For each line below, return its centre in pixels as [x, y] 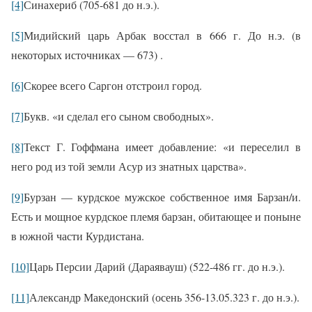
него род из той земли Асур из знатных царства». [129, 166]
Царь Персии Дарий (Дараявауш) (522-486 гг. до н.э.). [157, 267]
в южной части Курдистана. [78, 236]
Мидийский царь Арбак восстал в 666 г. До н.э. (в [162, 36]
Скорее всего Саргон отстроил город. [113, 86]
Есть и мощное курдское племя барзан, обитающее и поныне [156, 217]
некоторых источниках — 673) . [87, 55]
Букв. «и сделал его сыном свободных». [119, 116]
